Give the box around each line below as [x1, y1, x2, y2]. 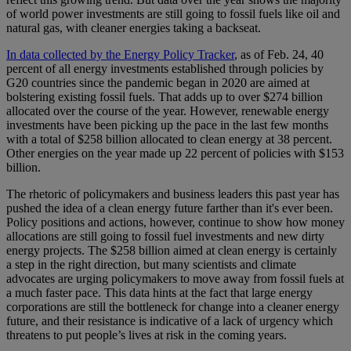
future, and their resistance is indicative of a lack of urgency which [6, 314, 333, 328]
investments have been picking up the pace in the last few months [6, 118, 328, 132]
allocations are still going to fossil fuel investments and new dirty [6, 230, 324, 244]
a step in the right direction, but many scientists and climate [6, 258, 296, 272]
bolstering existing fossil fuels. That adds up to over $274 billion [6, 90, 323, 104]
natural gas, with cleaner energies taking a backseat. [6, 21, 261, 35]
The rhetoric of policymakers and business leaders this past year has [6, 187, 339, 201]
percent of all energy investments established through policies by [6, 62, 324, 76]
